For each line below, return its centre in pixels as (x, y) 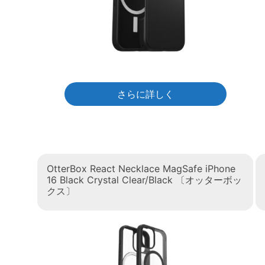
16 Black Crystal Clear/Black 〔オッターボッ (144, 180)
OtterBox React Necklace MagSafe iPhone (141, 168)
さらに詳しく (145, 94)
